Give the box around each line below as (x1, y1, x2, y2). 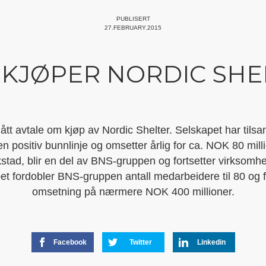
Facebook (53, 237, 87, 246)
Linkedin (197, 237, 226, 246)
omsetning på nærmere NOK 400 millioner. (31, 185, 235, 198)
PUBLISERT (116, 15, 150, 22)
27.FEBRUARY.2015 (104, 24, 161, 31)
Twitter (129, 237, 152, 246)
